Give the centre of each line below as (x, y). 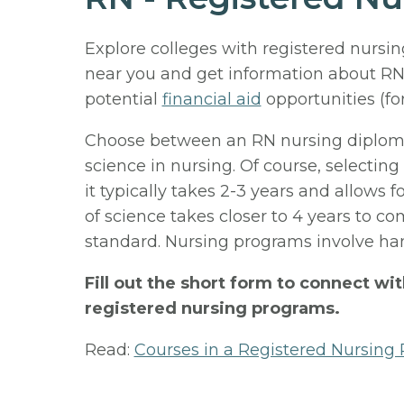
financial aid (211, 100)
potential (123, 100)
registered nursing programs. (212, 309)
